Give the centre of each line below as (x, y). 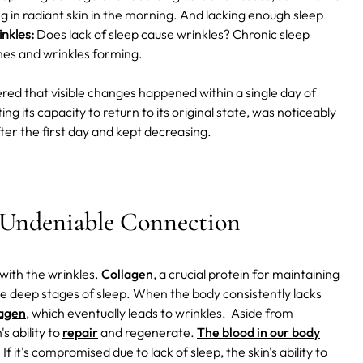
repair (80, 333)
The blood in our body (258, 333)
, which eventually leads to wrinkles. (127, 313)
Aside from (262, 313)
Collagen (127, 274)
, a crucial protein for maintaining (246, 274)
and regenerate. (147, 333)
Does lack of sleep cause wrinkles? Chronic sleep (172, 34)
